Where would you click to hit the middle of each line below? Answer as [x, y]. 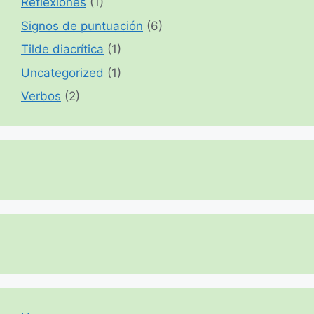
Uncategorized [62, 73]
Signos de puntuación [82, 26]
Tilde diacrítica [62, 49]
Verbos [41, 96]
